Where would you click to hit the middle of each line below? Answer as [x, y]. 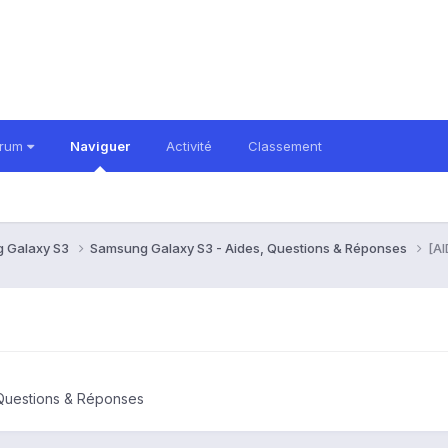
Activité [189, 146]
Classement [285, 146]
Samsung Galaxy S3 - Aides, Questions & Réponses [250, 247]
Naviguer [100, 146]
